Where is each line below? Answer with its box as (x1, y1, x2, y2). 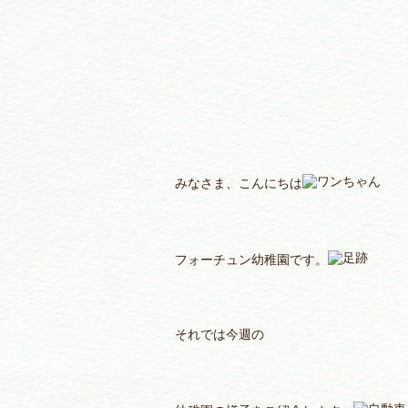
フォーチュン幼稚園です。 (175, 252, 328, 268)
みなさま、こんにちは (175, 176, 302, 191)
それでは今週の (175, 327, 264, 342)
